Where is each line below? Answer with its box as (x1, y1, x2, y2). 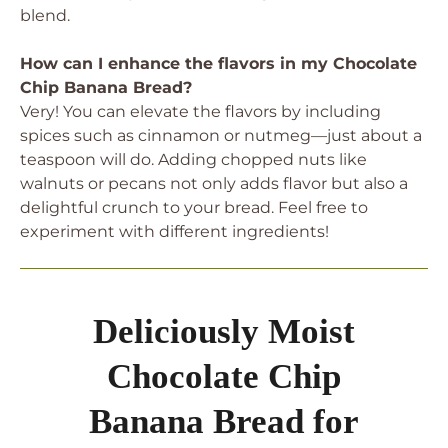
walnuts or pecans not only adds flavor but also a (20, 174, 408, 193)
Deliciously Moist (93, 312, 355, 351)
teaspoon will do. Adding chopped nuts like (20, 150, 367, 169)
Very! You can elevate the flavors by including (20, 102, 381, 121)
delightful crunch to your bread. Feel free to (20, 198, 368, 217)
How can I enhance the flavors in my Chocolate (20, 54, 417, 73)
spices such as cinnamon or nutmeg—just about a (20, 126, 422, 145)
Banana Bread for (89, 402, 359, 441)
